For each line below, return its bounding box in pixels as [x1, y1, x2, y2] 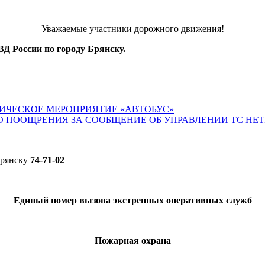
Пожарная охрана [94, 235, 171, 246]
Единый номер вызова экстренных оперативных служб [13, 195, 252, 206]
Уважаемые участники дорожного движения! [41, 24, 224, 34]
